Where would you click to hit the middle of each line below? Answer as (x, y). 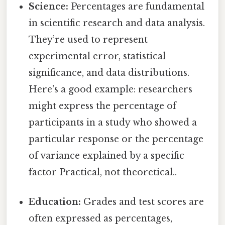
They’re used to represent (88, 39)
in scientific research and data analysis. (117, 23)
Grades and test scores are (143, 202)
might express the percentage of (103, 106)
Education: (55, 202)
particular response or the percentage (116, 139)
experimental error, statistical (97, 56)
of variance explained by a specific (107, 155)
